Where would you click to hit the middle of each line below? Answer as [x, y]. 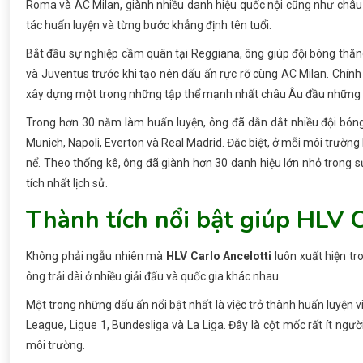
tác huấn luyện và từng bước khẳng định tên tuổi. [149, 26]
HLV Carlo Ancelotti [219, 256]
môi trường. [56, 346]
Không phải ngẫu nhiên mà [96, 256]
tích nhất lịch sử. [67, 184]
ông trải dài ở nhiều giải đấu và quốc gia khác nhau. [154, 277]
